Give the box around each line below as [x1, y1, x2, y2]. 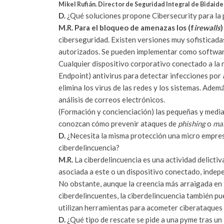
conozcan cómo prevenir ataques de [58, 118, 178, 128]
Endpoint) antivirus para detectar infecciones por [58, 70, 222, 80]
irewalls [194, 22, 220, 32]
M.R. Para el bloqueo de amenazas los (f [58, 22, 194, 32]
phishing [178, 118, 207, 128]
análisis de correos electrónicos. [58, 94, 165, 104]
